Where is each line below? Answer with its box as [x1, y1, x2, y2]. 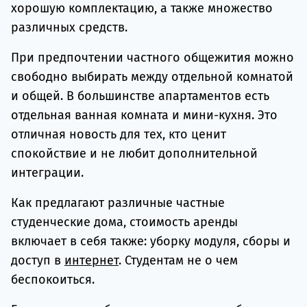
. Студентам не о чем [119, 252, 238, 268]
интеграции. [11, 164, 84, 180]
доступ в [11, 252, 64, 268]
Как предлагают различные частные [11, 195, 225, 210]
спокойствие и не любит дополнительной [11, 145, 258, 161]
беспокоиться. [11, 271, 95, 287]
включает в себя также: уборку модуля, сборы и [11, 233, 291, 249]
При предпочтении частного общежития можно [11, 49, 294, 65]
